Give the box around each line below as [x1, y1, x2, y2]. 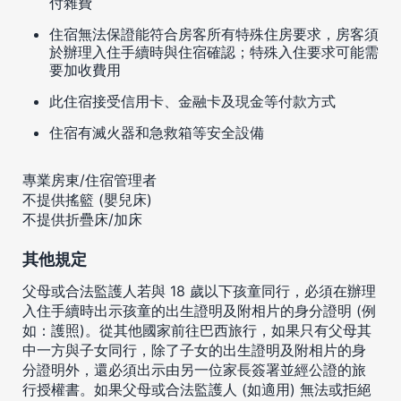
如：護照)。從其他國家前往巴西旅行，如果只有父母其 [22, 320, 371, 339]
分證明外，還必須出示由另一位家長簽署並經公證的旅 [22, 360, 366, 379]
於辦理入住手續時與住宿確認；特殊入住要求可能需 [49, 42, 379, 61]
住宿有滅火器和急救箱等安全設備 [49, 123, 264, 141]
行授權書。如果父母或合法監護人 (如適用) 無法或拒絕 [22, 380, 371, 398]
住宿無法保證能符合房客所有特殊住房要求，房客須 [49, 24, 379, 43]
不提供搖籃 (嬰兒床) [22, 190, 152, 209]
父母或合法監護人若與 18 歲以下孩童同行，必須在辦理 [22, 281, 376, 300]
